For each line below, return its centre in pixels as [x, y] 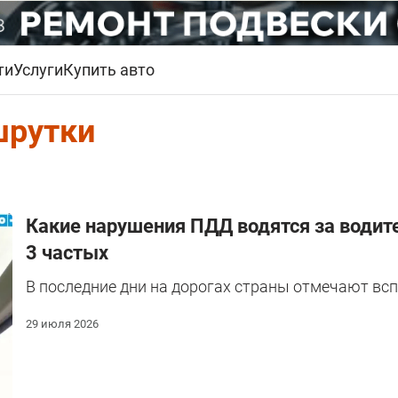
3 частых [67, 253]
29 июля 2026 [62, 324]
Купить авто [109, 70]
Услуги [38, 70]
